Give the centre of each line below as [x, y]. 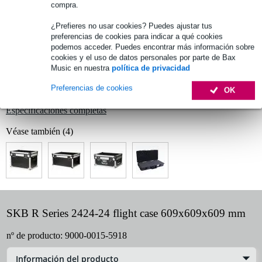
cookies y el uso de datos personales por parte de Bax [143, 57]
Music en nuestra [81, 68]
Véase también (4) [39, 131]
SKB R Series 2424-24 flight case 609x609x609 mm [126, 213]
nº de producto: [36, 235]
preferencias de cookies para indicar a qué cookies [137, 36]
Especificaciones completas [56, 110]
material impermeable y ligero [63, 91]
